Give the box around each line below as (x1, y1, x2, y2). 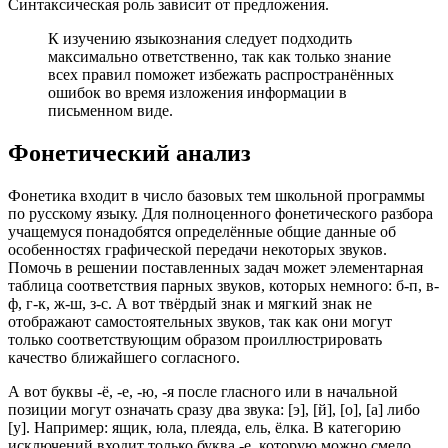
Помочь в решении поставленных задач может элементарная (8, 259, 423, 277)
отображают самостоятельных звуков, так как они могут (8, 313, 392, 331)
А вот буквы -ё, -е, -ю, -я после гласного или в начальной (8, 383, 398, 401)
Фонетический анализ (8, 140, 251, 167)
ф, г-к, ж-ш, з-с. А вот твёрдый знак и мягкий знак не (8, 295, 372, 313)
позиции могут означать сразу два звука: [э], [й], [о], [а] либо (8, 401, 420, 419)
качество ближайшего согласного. (8, 349, 240, 367)
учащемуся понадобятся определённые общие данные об (8, 223, 396, 241)
